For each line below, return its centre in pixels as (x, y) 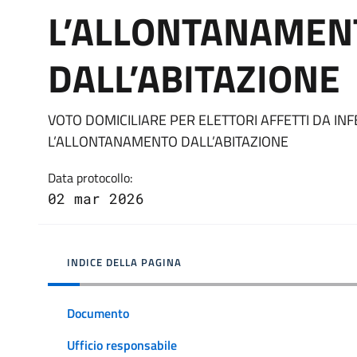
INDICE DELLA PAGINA (124, 262)
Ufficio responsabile (122, 345)
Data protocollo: (90, 177)
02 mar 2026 (96, 198)
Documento (98, 313)
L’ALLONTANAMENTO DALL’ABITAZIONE (168, 141)
